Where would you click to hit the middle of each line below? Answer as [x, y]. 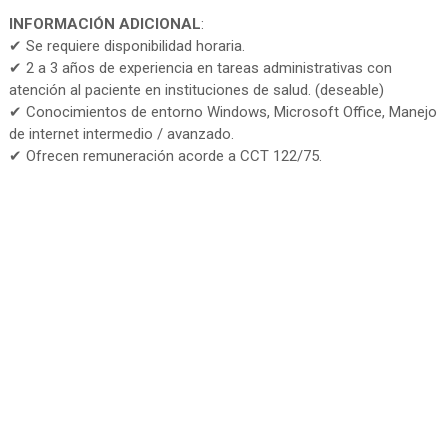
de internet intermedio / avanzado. [121, 134]
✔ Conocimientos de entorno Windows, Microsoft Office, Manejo [222, 112]
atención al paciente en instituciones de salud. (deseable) [196, 90]
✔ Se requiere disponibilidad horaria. [126, 46]
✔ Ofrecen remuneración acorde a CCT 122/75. [165, 156]
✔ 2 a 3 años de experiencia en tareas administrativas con [200, 68]
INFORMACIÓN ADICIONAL [104, 24]
